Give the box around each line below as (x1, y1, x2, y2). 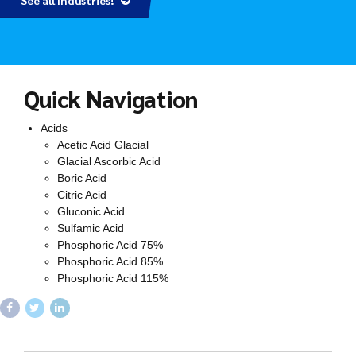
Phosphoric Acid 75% (57, 238, 163, 252)
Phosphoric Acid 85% (57, 255, 163, 269)
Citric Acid (57, 188, 106, 202)
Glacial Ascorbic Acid (57, 155, 161, 168)
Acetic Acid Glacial (57, 138, 149, 152)
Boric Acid (57, 172, 106, 185)
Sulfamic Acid (57, 222, 124, 235)
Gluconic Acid (57, 205, 125, 219)
